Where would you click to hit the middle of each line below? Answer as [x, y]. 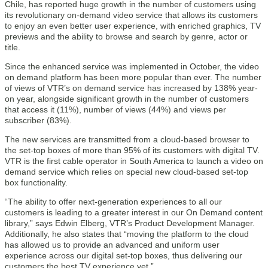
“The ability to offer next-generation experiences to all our [113, 202]
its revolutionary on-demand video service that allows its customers [131, 15]
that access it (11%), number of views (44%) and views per [115, 109]
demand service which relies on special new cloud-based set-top [127, 172]
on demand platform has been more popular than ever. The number [133, 77]
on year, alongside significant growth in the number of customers [127, 99]
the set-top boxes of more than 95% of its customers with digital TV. [132, 150]
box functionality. [36, 182]
